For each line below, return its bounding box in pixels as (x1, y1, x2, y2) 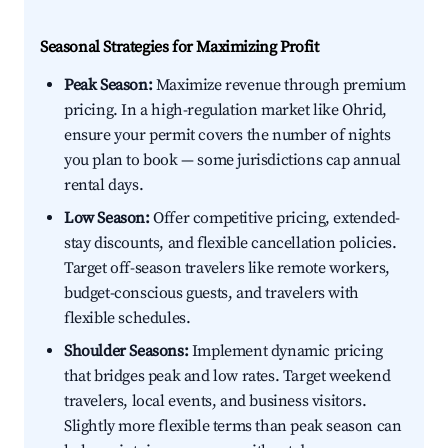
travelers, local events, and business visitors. (64, 391, 367, 412)
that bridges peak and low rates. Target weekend (64, 366, 391, 387)
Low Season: (64, 208, 150, 229)
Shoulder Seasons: (64, 341, 189, 362)
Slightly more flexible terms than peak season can (64, 416, 402, 437)
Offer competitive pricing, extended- (149, 208, 400, 229)
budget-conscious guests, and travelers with (64, 283, 359, 304)
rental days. (64, 175, 144, 196)
